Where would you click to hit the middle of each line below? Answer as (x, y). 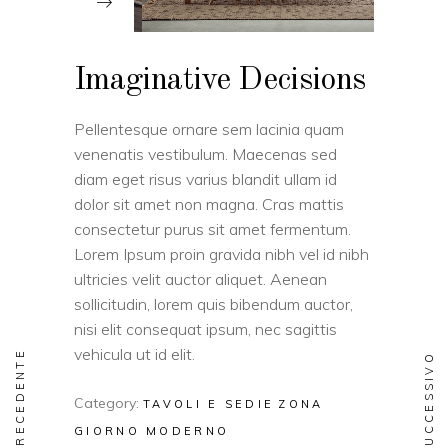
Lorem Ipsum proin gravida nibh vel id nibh (221, 254)
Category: (106, 403)
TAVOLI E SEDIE (209, 404)
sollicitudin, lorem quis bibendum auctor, (213, 304)
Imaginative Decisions (220, 81)
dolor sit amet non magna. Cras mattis (209, 204)
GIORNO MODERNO (152, 431)
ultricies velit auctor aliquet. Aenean (200, 279)
